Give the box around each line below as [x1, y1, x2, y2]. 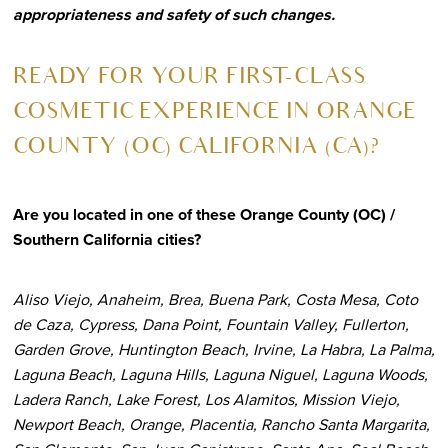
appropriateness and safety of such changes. [12, 2, 335, 26]
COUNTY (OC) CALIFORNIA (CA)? [12, 137, 380, 160]
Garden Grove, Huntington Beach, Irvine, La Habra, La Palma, [12, 337, 435, 361]
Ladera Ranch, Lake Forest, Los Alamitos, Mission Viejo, [12, 387, 400, 411]
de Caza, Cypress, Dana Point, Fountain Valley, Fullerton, [12, 312, 409, 336]
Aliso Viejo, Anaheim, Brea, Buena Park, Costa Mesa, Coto [12, 287, 418, 311]
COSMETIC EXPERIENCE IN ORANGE [12, 102, 416, 125]
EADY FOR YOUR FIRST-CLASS [28, 67, 366, 90]
